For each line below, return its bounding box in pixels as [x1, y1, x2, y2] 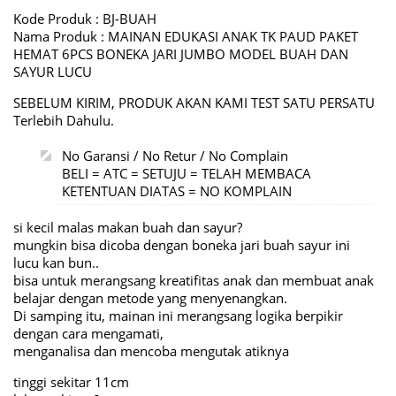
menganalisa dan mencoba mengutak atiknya [13, 342, 289, 360]
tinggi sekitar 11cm [13, 373, 129, 391]
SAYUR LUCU [13, 63, 92, 80]
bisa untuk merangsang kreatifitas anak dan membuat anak [13, 271, 374, 289]
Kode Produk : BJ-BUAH [13, 10, 156, 27]
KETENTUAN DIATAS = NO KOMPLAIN [62, 182, 292, 200]
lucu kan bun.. [13, 254, 99, 271]
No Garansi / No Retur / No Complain [62, 147, 288, 164]
